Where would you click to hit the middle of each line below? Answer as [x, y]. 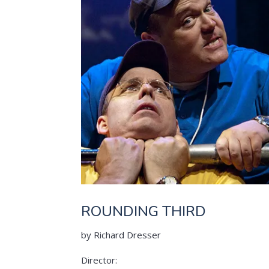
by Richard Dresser [121, 235]
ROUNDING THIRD [143, 212]
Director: [99, 260]
